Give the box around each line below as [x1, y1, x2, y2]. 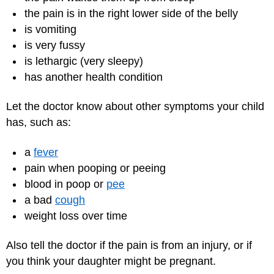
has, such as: [6, 116, 71, 128]
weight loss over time [24, 209, 127, 222]
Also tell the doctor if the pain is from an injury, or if [6, 239, 252, 251]
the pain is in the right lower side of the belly [24, 7, 238, 20]
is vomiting [24, 23, 76, 35]
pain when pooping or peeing [24, 161, 166, 174]
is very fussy [24, 39, 85, 51]
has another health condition [24, 70, 163, 83]
